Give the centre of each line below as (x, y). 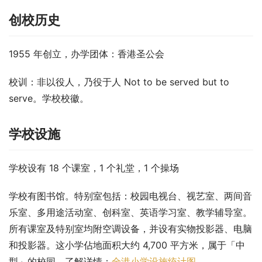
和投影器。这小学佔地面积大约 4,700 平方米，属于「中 (127, 245)
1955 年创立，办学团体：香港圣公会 (87, 54)
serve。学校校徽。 (49, 99)
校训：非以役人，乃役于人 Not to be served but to (119, 82)
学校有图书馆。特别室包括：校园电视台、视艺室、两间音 (130, 196)
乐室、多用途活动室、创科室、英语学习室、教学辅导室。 (130, 213)
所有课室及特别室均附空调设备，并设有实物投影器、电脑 (130, 229)
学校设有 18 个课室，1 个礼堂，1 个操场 (94, 168)
